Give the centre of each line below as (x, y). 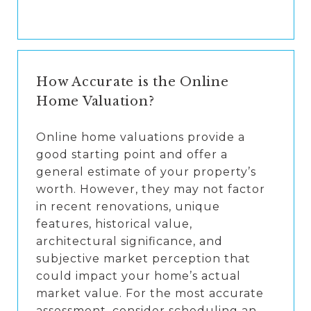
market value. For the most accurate (150, 294)
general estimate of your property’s (146, 172)
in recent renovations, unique (128, 207)
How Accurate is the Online (133, 82)
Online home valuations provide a (141, 137)
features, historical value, (114, 224)
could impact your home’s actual (138, 276)
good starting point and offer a (132, 155)
